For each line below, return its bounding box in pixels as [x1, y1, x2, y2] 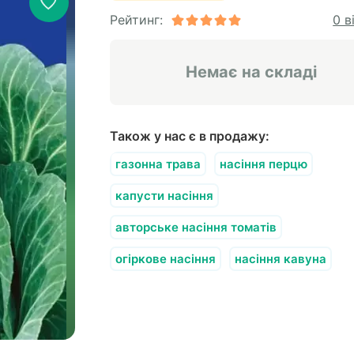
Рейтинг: [109, 12, 163, 28]
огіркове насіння [115, 251, 216, 266]
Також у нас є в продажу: [109, 128, 269, 144]
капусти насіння [115, 188, 213, 203]
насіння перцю [219, 156, 307, 171]
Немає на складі [185, 62, 317, 81]
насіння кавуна [234, 251, 326, 266]
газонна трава [115, 156, 201, 171]
